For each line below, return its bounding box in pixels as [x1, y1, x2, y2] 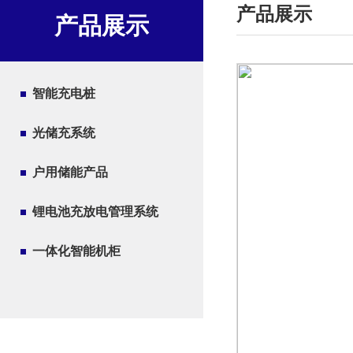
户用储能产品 [32, 165, 108, 179]
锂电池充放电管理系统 [32, 205, 158, 218]
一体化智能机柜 [32, 244, 121, 258]
